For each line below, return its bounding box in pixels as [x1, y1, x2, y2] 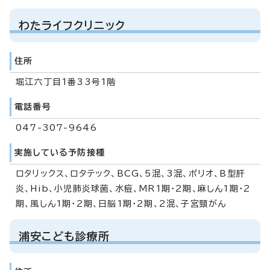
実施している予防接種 [14, 148, 105, 157]
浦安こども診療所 [19, 230, 110, 242]
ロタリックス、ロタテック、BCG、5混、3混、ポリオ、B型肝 [16, 169, 246, 178]
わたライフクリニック [19, 19, 125, 31]
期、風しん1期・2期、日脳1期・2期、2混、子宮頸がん [16, 199, 227, 208]
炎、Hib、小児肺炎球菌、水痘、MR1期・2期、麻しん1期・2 [16, 184, 251, 193]
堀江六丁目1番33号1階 [16, 77, 116, 86]
